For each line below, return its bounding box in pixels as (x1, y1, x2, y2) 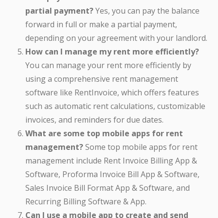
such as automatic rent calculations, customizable (25, 101, 205, 112)
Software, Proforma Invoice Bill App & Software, (25, 169, 200, 180)
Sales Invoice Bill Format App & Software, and (25, 182, 190, 194)
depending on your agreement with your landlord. (25, 33, 207, 44)
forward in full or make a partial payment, (25, 19, 177, 30)
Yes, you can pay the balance (93, 5, 200, 17)
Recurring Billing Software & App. (25, 196, 146, 207)
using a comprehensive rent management (25, 73, 178, 85)
